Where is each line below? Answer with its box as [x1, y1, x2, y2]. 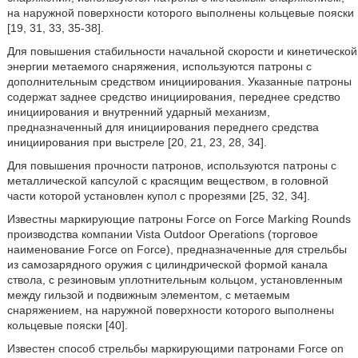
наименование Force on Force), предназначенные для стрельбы [6, 243, 347, 257]
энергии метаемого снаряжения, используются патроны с [6, 60, 312, 74]
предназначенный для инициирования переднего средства [6, 121, 319, 134]
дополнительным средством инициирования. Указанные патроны [6, 75, 352, 89]
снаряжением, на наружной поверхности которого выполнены [6, 304, 334, 317]
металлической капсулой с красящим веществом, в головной [6, 174, 328, 188]
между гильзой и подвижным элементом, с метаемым [6, 288, 290, 302]
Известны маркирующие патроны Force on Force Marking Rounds [6, 213, 351, 226]
